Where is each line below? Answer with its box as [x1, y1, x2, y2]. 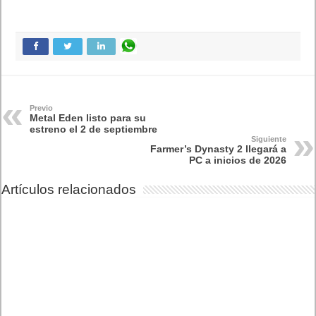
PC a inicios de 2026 [188, 154, 286, 166]
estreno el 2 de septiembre [30, 123, 158, 135]
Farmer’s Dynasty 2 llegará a [150, 143, 286, 155]
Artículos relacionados [1, 182, 137, 197]
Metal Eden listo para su [30, 112, 147, 124]
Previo [30, 104, 54, 113]
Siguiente [250, 135, 286, 144]
